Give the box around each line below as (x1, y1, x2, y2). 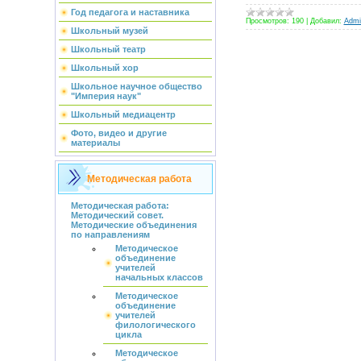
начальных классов (114, 272, 203, 282)
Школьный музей (70, 26, 148, 35)
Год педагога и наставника (70, 7, 189, 17)
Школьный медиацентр (70, 110, 176, 119)
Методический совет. (70, 210, 164, 220)
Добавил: (309, 16, 342, 25)
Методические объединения (70, 220, 197, 230)
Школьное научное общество (70, 81, 202, 91)
